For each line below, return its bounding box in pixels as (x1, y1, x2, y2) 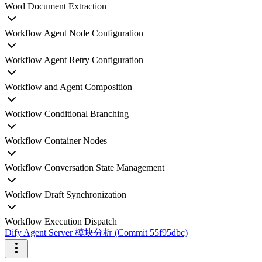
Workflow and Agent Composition (5, 82, 132, 92)
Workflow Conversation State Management (5, 163, 164, 173)
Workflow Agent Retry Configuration (5, 55, 143, 65)
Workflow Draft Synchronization (5, 189, 126, 199)
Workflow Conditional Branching (5, 109, 129, 119)
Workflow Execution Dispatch (5, 216, 117, 226)
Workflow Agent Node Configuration (5, 28, 143, 38)
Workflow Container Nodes (5, 136, 107, 146)
